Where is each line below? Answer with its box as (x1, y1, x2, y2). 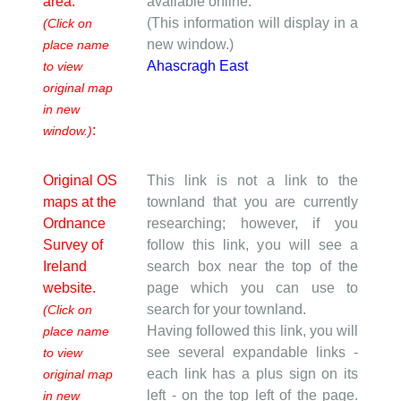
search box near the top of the (147, 258, 358, 274)
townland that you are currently (147, 193, 358, 209)
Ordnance (43, 215, 106, 231)
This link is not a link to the (147, 172, 358, 188)
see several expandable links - (147, 344, 358, 360)
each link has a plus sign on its (147, 365, 358, 381)
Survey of (43, 236, 103, 252)
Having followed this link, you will (147, 322, 358, 338)
